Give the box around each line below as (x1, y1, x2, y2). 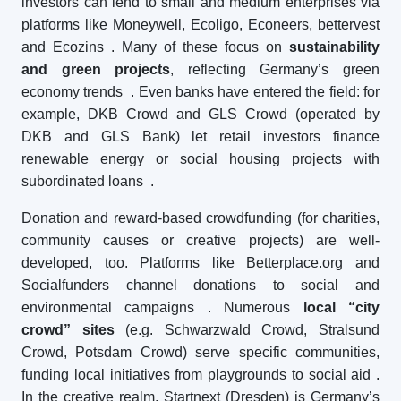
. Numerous (207, 300, 303, 315)
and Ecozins (21, 39, 104, 55)
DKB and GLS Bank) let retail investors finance (21, 129, 380, 144)
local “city (303, 300, 380, 315)
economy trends (21, 84, 124, 99)
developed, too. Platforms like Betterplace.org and (21, 255, 380, 270)
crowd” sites (21, 322, 115, 337)
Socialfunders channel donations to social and (21, 277, 380, 293)
